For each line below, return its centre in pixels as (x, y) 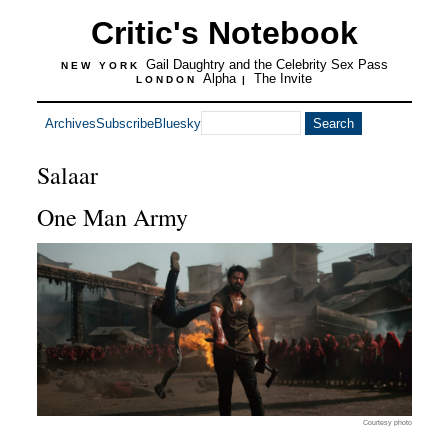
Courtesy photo (387, 423)
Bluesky (177, 123)
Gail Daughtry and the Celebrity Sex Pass (266, 64)
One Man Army (112, 217)
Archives (70, 123)
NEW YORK (103, 65)
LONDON (169, 79)
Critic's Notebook (224, 33)
